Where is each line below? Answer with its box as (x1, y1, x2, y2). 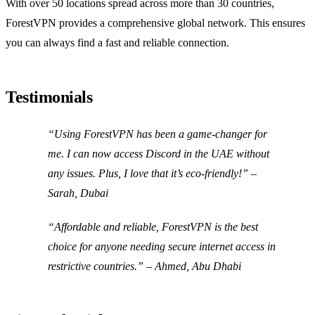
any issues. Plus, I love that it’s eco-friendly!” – (48, 167, 257, 180)
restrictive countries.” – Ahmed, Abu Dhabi (48, 260, 241, 273)
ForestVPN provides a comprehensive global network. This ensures (6, 17, 305, 30)
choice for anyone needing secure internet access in (48, 240, 276, 253)
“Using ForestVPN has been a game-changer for (48, 128, 267, 141)
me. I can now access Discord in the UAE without (48, 148, 269, 160)
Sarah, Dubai (48, 187, 108, 200)
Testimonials (6, 88, 93, 107)
